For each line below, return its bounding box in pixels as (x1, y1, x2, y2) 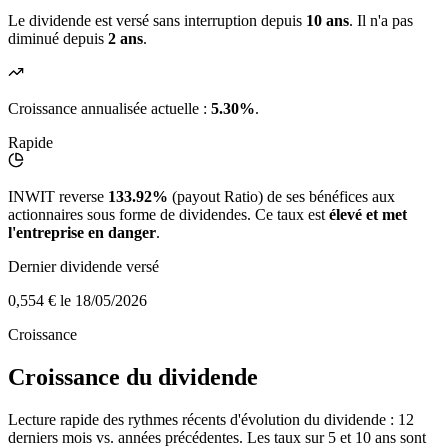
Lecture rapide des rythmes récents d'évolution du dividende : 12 (8, 411, 414, 429)
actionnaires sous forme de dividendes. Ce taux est (8, 206, 329, 224)
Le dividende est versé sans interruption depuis (8, 12, 306, 30)
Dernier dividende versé (8, 258, 159, 276)
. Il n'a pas (349, 12, 413, 30)
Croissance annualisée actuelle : (8, 100, 211, 118)
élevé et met (329, 206, 407, 224)
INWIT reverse (8, 188, 108, 206)
